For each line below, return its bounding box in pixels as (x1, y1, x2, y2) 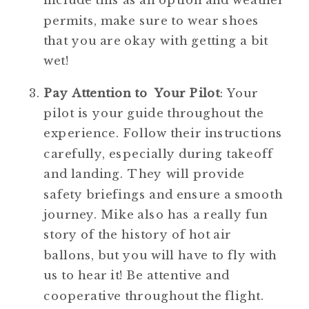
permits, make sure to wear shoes (43, 12, 259, 28)
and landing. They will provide (43, 166, 245, 181)
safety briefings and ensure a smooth (43, 186, 283, 201)
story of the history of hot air (43, 227, 232, 242)
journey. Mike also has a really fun (43, 207, 268, 222)
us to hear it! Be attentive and (43, 268, 230, 283)
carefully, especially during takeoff (43, 146, 273, 161)
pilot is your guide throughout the (43, 106, 264, 121)
